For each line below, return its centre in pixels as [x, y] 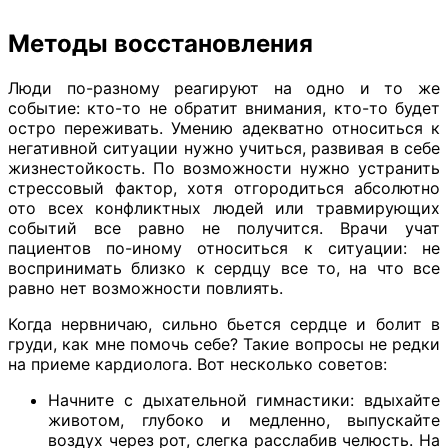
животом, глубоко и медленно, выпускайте [244, 420]
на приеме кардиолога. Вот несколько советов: [197, 364]
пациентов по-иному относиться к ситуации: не [224, 248]
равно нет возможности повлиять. [145, 288]
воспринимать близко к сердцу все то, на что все [224, 268]
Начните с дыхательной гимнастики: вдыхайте [244, 400]
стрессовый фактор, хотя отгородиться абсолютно [224, 188]
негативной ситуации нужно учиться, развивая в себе [224, 148]
